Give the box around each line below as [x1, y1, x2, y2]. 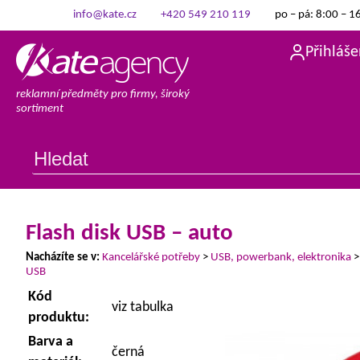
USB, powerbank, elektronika [211, 252, 351, 264]
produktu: [28, 310, 89, 325]
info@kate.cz [72, 9, 137, 21]
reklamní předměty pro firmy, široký [16, 88, 190, 100]
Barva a [28, 334, 73, 350]
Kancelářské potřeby [102, 252, 200, 264]
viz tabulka [112, 300, 174, 315]
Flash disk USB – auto [26, 222, 233, 245]
